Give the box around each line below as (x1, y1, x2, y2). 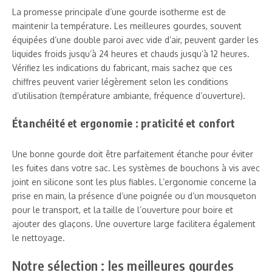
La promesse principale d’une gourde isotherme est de (12, 6, 226, 17)
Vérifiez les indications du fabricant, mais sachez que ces (12, 62, 233, 73)
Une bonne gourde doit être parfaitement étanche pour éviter (12, 148, 253, 159)
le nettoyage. (12, 232, 65, 243)
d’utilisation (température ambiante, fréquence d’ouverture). (12, 90, 245, 101)
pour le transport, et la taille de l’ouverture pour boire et (12, 204, 233, 215)
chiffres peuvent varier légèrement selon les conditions (12, 76, 228, 87)
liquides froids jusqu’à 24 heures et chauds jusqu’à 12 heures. (12, 48, 250, 59)
